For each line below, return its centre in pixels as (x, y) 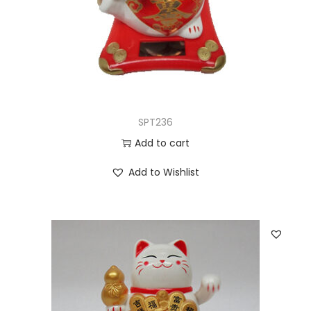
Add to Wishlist (164, 173)
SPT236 (155, 123)
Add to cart (162, 143)
